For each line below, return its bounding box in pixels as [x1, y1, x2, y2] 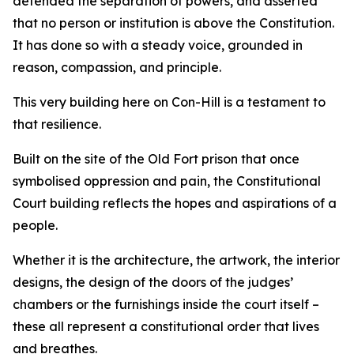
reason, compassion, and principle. [13, 59, 221, 75]
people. [13, 217, 58, 233]
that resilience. [13, 116, 101, 132]
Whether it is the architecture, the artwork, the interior [13, 252, 340, 268]
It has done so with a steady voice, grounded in [13, 37, 303, 53]
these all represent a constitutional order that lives [13, 318, 319, 334]
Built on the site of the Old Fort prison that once [13, 151, 299, 167]
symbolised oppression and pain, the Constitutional [13, 173, 321, 189]
